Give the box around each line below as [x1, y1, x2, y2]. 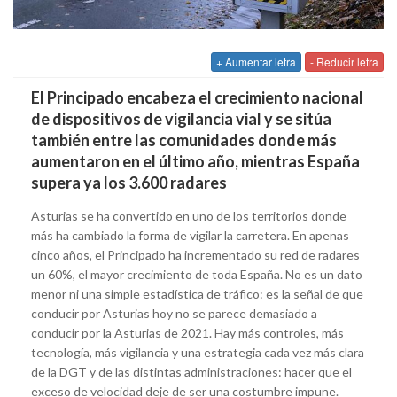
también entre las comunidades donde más [31, 129, 337, 150]
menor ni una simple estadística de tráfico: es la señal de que [31, 285, 363, 301]
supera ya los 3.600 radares [31, 172, 227, 192]
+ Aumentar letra [216, 53, 296, 69]
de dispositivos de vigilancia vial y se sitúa [31, 108, 331, 128]
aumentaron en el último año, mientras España [31, 151, 360, 171]
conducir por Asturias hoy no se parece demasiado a [31, 305, 317, 321]
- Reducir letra [310, 53, 378, 69]
